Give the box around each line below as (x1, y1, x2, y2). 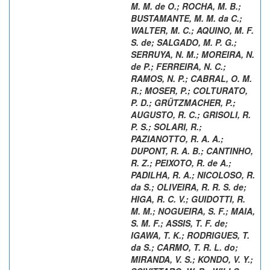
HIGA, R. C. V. (131, 192, 186, 205)
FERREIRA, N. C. (156, 60, 223, 72)
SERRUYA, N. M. (131, 48, 196, 60)
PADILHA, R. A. (131, 168, 192, 181)
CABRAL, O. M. (190, 72, 252, 84)
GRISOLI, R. (202, 108, 251, 121)
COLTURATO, (193, 84, 248, 96)
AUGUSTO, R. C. (131, 108, 197, 121)
